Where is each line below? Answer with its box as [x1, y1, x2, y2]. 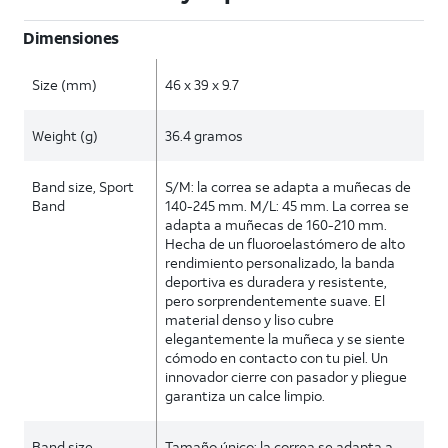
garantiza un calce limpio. [165, 386, 326, 405]
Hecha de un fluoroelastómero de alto [165, 234, 406, 253]
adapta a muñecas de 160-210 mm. [165, 215, 388, 234]
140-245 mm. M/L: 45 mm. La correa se [165, 196, 410, 215]
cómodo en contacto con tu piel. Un [165, 348, 389, 367]
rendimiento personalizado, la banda [165, 253, 396, 272]
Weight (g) [32, 126, 98, 145]
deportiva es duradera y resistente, [165, 272, 388, 291]
